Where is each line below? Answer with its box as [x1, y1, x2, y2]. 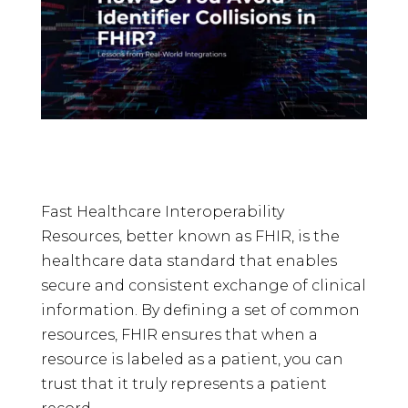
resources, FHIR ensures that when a [40, 326, 318, 344]
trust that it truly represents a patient [40, 375, 327, 393]
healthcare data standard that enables [40, 252, 337, 270]
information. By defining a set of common [40, 301, 360, 320]
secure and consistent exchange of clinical [40, 277, 366, 295]
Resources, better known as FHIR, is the [40, 228, 340, 246]
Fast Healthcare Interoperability [40, 203, 284, 221]
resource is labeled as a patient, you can [40, 351, 343, 369]
